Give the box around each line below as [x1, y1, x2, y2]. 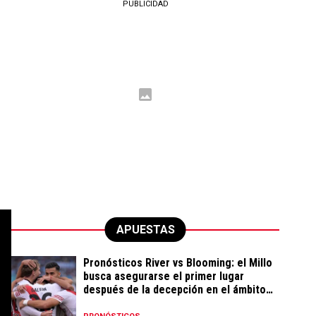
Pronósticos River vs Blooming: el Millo [83, 256, 272, 269]
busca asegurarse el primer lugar [83, 269, 244, 283]
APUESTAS [116, 223, 175, 236]
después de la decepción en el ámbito [83, 283, 266, 296]
